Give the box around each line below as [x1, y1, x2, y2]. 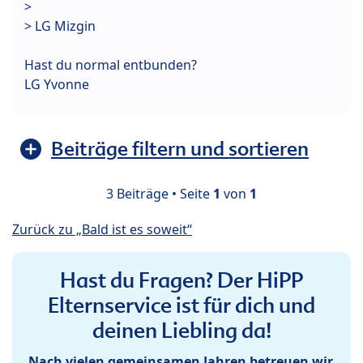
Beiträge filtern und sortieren [51, 135, 309, 161]
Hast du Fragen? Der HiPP [60, 266, 303, 294]
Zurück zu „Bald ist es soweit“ [12, 220, 192, 238]
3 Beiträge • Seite [106, 184, 213, 203]
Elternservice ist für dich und [48, 291, 315, 319]
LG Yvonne [24, 75, 89, 93]
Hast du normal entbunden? [24, 55, 197, 74]
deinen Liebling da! [92, 316, 271, 344]
